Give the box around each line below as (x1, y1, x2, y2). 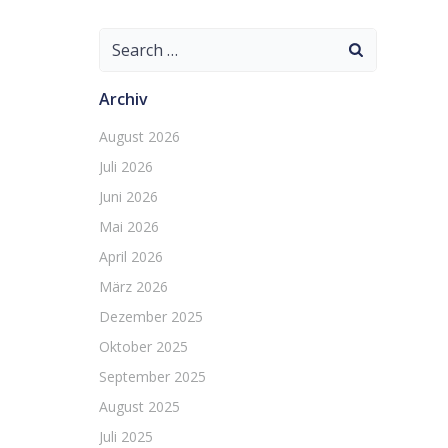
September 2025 (99, 367, 206, 386)
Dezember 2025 (99, 307, 203, 326)
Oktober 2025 (99, 337, 188, 356)
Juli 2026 (99, 157, 153, 176)
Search (99, 29, 150, 51)
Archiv (99, 88, 148, 110)
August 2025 (99, 397, 180, 416)
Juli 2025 (99, 427, 153, 446)
